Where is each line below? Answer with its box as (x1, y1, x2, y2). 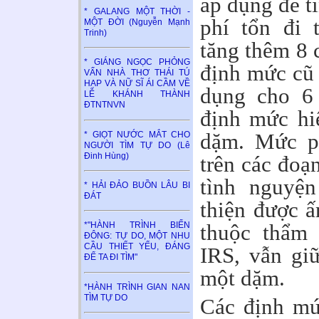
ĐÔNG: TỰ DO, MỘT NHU (84, 231, 190, 241)
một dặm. (200, 266, 285, 291)
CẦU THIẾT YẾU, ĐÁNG (84, 241, 190, 252)
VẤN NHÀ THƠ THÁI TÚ (84, 68, 190, 78)
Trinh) (84, 28, 107, 38)
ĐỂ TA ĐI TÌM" (84, 252, 137, 263)
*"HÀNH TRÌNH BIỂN (84, 220, 190, 231)
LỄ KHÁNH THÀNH (84, 89, 190, 100)
